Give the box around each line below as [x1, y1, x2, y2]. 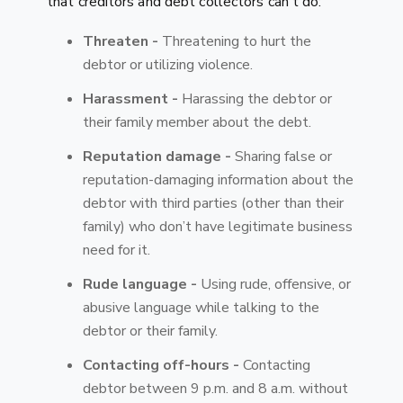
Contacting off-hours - [83, 354, 239, 375]
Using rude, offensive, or [197, 273, 351, 294]
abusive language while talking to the [83, 297, 319, 318]
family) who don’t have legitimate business [83, 216, 353, 237]
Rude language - [83, 273, 197, 294]
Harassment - [83, 88, 178, 109]
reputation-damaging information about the [83, 169, 354, 190]
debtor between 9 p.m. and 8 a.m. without [83, 378, 348, 399]
